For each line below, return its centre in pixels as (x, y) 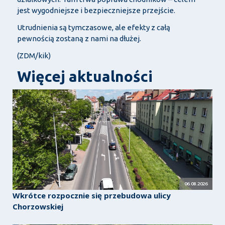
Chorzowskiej (38, 207)
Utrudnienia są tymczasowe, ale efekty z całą (93, 27)
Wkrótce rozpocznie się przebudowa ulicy (91, 196)
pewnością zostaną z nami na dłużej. (80, 38)
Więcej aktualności (85, 76)
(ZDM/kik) (34, 55)
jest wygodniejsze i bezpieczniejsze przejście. (97, 10)
